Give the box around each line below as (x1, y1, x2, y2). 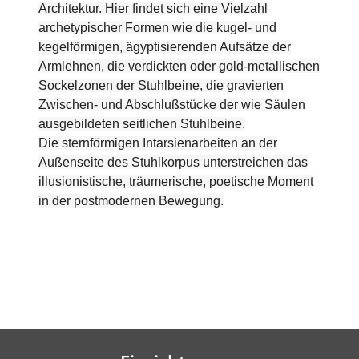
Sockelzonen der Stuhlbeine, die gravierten (38, 79, 284, 93)
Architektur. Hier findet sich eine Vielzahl (38, 2, 268, 16)
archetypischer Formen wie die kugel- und (38, 21, 276, 35)
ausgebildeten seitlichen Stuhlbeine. (38, 117, 245, 131)
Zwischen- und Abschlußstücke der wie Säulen (38, 98, 305, 112)
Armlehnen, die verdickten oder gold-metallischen (38, 59, 320, 74)
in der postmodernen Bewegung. (38, 194, 224, 208)
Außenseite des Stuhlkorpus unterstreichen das (38, 155, 308, 170)
